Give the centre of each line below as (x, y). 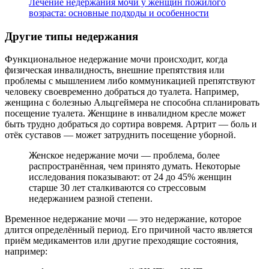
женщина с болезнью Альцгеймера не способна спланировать (132, 103)
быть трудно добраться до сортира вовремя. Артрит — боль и (131, 124)
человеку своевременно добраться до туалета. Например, (122, 92)
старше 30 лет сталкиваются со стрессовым (117, 188)
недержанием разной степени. (91, 199)
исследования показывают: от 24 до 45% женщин (130, 177)
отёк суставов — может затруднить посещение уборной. (120, 135)
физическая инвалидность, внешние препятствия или (115, 70)
